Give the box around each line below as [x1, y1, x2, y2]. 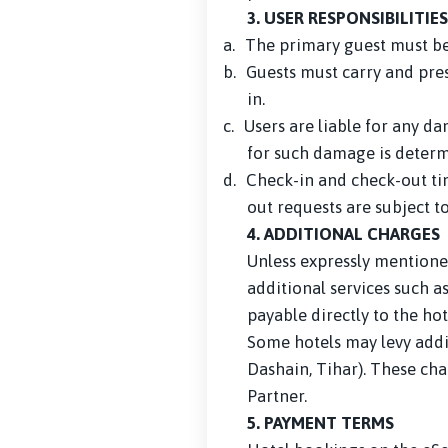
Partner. [247, 386, 307, 406]
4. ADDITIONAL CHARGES [247, 224, 440, 244]
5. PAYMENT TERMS [247, 413, 394, 433]
